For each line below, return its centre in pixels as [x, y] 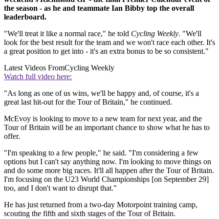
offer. [12, 136]
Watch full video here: [38, 76]
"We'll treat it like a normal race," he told [67, 33]
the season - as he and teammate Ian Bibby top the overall [99, 8]
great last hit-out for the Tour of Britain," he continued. [88, 102]
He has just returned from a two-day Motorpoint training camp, [101, 204]
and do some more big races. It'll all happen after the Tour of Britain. [109, 170]
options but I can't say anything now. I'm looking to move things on [108, 161]
